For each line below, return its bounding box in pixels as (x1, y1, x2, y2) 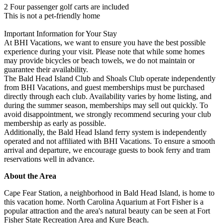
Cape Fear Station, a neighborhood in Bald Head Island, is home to (4, 188, 215, 197)
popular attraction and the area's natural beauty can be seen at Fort (4, 206, 210, 215)
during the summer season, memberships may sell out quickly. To (4, 101, 208, 110)
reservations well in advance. (4, 154, 95, 163)
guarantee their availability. (4, 65, 88, 74)
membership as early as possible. (4, 118, 106, 127)
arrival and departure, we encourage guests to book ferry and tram (4, 145, 210, 154)
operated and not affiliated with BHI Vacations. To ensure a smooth (4, 136, 215, 145)
